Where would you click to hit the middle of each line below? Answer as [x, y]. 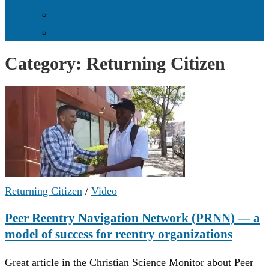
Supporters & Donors [99, 32]
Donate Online [85, 14]
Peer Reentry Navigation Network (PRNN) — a [132, 218]
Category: [46, 63]
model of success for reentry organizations [119, 234]
